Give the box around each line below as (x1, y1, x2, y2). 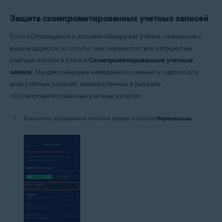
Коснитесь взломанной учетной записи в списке (24, 114, 156, 122)
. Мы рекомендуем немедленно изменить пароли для (32, 67, 198, 76)
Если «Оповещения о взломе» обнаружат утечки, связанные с (10, 32, 202, 41)
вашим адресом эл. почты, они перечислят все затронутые (10, 44, 192, 53)
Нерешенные (156, 114, 191, 122)
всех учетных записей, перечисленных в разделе (10, 79, 161, 88)
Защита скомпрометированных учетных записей (10, 12, 209, 24)
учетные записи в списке (10, 55, 89, 64)
